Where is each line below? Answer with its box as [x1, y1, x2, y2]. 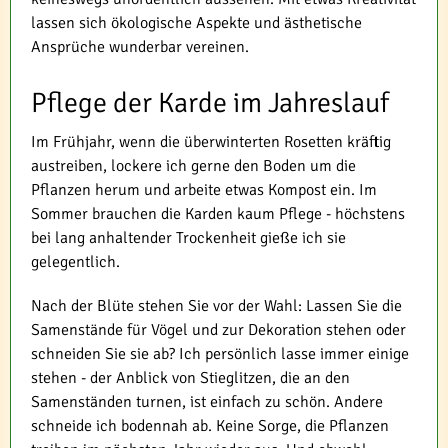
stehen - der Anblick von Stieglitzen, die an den [31, 367, 350, 388]
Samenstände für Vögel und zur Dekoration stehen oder [31, 319, 406, 340]
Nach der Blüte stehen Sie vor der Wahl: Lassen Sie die [31, 295, 402, 316]
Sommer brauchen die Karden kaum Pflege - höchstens [31, 203, 405, 224]
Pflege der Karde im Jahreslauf [31, 85, 389, 120]
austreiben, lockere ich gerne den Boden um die [31, 155, 356, 176]
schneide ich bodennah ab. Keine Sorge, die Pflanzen [31, 415, 389, 436]
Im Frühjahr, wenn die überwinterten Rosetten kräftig [31, 131, 391, 152]
